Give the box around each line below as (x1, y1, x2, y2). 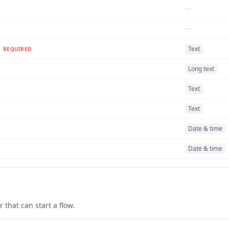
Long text (188, 64, 214, 73)
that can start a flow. (3, 200, 75, 210)
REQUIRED (3, 45, 31, 53)
